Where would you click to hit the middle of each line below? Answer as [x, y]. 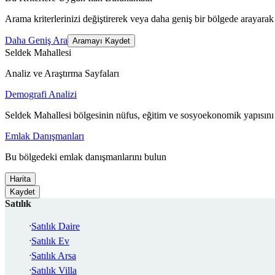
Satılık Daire [56, 227]
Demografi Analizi [41, 95]
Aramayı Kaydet [101, 41]
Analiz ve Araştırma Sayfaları [62, 74]
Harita [20, 179]
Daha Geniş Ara [36, 41]
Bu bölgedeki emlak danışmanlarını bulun [86, 157]
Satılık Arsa [54, 256]
